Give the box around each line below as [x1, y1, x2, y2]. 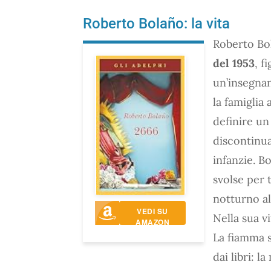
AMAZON [135, 216, 169, 227]
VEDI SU [137, 205, 168, 217]
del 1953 [213, 56, 255, 70]
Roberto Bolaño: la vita [83, 15, 230, 32]
